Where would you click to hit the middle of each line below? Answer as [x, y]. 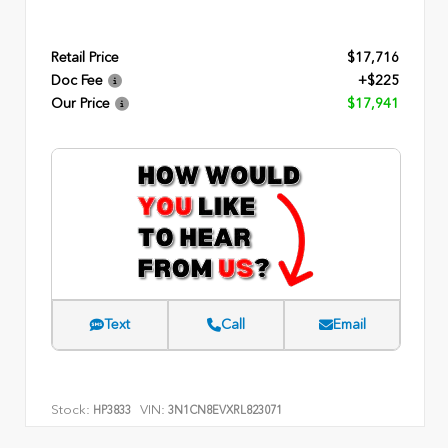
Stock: [70, 409]
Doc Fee [77, 80]
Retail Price [85, 57]
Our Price [80, 103]
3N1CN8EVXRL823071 [225, 409]
